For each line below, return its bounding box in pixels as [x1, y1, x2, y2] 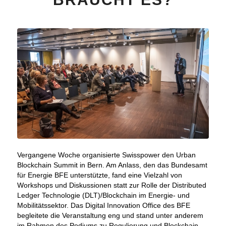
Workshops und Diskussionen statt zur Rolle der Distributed [17, 181, 206, 190]
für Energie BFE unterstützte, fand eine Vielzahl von [17, 171, 182, 180]
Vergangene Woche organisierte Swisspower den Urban [17, 151, 196, 159]
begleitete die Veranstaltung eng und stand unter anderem [17, 211, 203, 220]
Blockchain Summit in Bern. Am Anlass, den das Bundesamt [17, 161, 207, 169]
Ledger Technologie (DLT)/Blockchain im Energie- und [17, 191, 190, 200]
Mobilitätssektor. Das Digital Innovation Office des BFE [17, 201, 190, 210]
